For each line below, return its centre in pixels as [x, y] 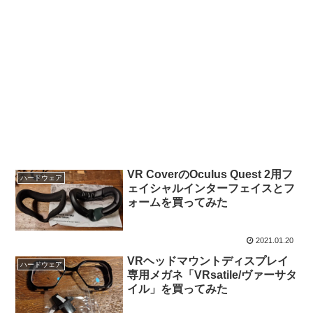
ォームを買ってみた [178, 203]
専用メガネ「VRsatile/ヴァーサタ [212, 275]
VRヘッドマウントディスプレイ [208, 261]
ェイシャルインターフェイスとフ [211, 189]
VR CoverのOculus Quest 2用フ [210, 175]
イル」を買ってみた [178, 289]
